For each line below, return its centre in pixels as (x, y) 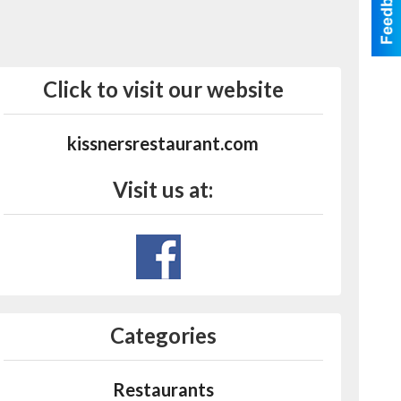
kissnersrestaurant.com (163, 143)
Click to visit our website (163, 89)
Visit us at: (163, 189)
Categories (163, 335)
